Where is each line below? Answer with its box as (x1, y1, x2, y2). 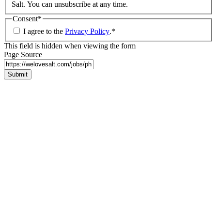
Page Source (4, 50, 42, 59)
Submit (8, 71, 28, 78)
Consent (13, 15, 38, 23)
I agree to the (23, 27, 65, 35)
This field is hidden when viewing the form (4, 42, 136, 50)
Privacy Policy (65, 27, 109, 35)
